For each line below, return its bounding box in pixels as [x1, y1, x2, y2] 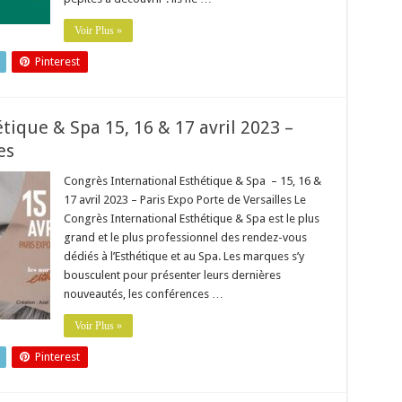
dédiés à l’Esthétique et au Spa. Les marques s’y [63, 249, 304, 263]
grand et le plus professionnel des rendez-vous [63, 231, 307, 244]
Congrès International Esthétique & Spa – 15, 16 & [63, 174, 321, 188]
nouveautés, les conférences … [63, 287, 223, 301]
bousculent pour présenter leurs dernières [63, 268, 281, 282]
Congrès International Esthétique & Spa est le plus [63, 212, 319, 225]
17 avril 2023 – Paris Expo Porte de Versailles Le [63, 193, 306, 206]
